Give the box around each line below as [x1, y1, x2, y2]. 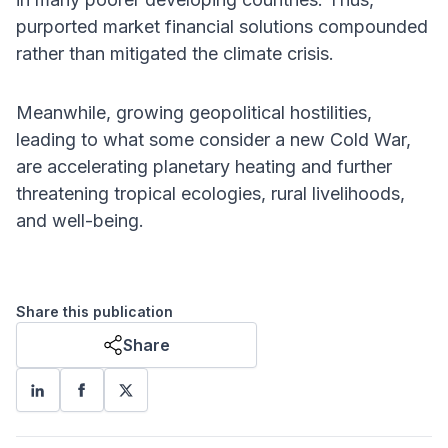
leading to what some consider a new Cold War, [16, 129, 411, 151]
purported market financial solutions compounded [16, 16, 428, 38]
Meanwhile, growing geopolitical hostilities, [16, 102, 372, 124]
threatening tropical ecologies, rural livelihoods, [16, 183, 405, 205]
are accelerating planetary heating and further [16, 156, 392, 178]
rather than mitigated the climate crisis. [16, 43, 334, 65]
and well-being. [16, 210, 144, 232]
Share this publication [16, 303, 173, 321]
